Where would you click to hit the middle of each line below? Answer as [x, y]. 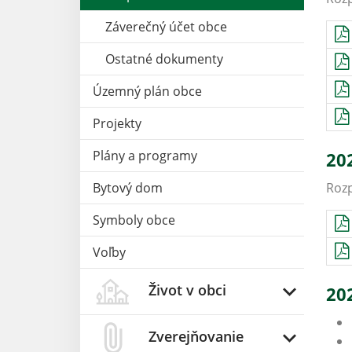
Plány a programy [145, 155]
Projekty [117, 123]
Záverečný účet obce [166, 26]
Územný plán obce [147, 91]
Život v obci [187, 290]
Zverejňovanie [196, 336]
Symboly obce [134, 220]
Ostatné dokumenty [164, 59]
